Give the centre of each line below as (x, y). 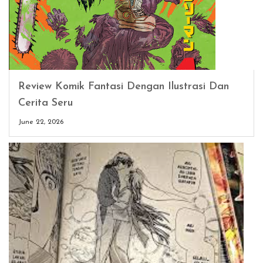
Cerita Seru (45, 103)
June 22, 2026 (41, 122)
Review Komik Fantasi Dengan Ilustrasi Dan (124, 86)
